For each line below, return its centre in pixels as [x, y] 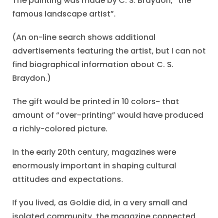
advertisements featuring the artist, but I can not [109, 51]
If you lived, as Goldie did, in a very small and [100, 203]
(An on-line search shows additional [84, 37]
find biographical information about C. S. [93, 65]
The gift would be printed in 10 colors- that [96, 102]
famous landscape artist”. [64, 14]
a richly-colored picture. [60, 129]
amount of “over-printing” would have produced [108, 115]
